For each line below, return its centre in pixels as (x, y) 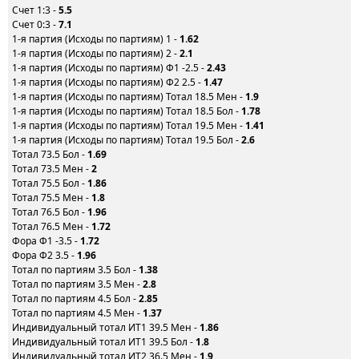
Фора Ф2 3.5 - (44, 255)
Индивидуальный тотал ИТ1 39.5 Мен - (106, 327)
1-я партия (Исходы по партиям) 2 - (96, 53)
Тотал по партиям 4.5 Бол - (75, 298)
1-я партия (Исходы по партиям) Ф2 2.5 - (108, 82)
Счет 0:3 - (35, 24)
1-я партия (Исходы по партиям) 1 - (96, 39)
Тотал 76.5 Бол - (50, 212)
